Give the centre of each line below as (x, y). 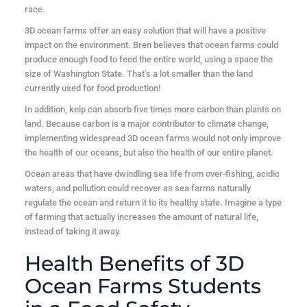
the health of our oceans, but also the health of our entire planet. (149, 153)
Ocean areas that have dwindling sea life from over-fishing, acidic (152, 174)
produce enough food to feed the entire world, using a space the (148, 60)
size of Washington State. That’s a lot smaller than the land (138, 74)
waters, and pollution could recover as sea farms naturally (137, 188)
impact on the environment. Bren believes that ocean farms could (151, 45)
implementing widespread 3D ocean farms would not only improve (152, 138)
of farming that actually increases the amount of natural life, (141, 217)
